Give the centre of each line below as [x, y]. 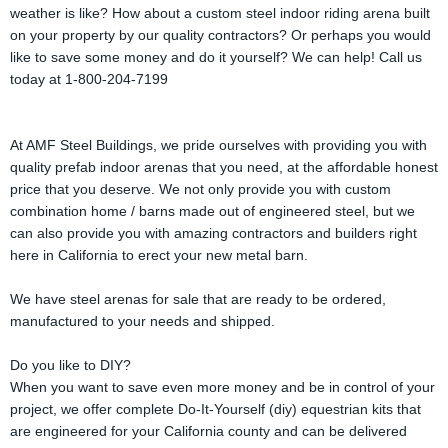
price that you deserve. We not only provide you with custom [200, 189]
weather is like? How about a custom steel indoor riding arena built [220, 13]
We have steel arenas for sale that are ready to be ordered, [198, 299]
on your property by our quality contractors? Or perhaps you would [220, 35]
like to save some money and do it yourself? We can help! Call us [216, 57]
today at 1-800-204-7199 [89, 79]
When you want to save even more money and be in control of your [222, 387]
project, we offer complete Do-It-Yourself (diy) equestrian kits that [215, 409]
